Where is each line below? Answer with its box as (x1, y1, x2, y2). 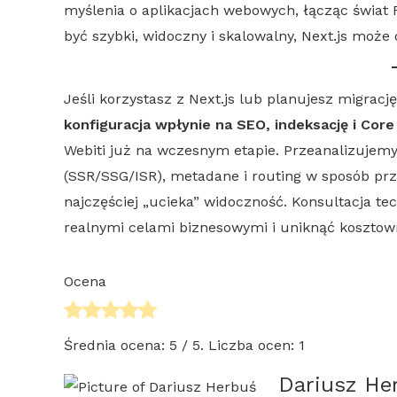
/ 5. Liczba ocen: (177, 337, 299, 354)
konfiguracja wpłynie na (64, 115, 237, 133)
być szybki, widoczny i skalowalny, (64, 27, 301, 44)
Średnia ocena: (64, 337, 169, 354)
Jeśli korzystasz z (64, 90, 189, 107)
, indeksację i (266, 115, 361, 133)
